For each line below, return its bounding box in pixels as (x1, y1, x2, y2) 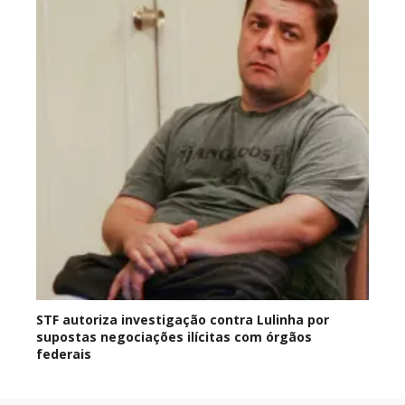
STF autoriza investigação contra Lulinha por (36, 311, 329, 329)
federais (36, 345, 91, 363)
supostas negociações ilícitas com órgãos (36, 328, 312, 346)
